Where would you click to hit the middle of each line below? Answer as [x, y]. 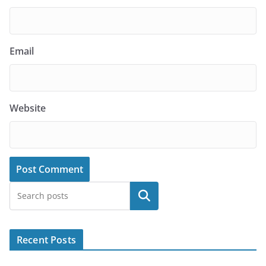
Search [144, 196]
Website [28, 108]
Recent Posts [46, 240]
